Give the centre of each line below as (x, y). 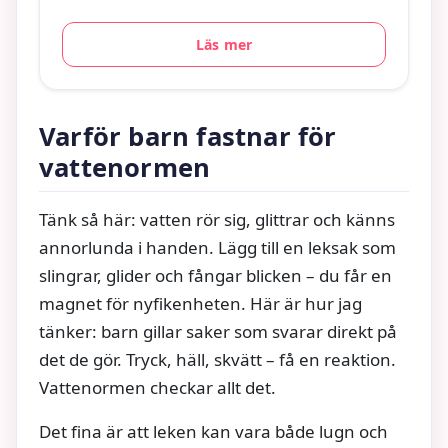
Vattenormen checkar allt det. (157, 387)
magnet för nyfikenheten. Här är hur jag (200, 303)
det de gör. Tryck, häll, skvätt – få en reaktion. (217, 359)
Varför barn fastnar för (188, 136)
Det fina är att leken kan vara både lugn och (213, 431)
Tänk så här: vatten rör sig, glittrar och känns (217, 219)
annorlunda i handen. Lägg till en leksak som (217, 247)
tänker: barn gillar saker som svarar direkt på (218, 331)
